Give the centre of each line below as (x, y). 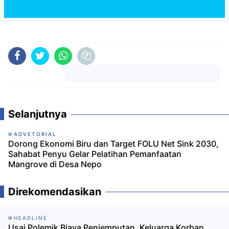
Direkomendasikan (55, 192)
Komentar (143, 91)
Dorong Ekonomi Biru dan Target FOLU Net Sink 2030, (113, 144)
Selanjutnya (38, 114)
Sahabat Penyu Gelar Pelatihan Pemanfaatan (95, 154)
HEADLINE (31, 218)
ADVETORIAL (35, 134)
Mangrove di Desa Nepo (55, 164)
